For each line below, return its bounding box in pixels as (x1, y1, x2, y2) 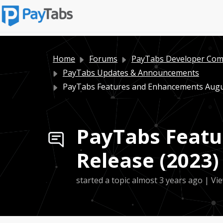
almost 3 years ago (132, 175, 205, 186)
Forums (89, 53, 117, 64)
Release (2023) (76, 146, 219, 174)
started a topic (76, 175, 132, 186)
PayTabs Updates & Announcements (63, 67, 199, 78)
